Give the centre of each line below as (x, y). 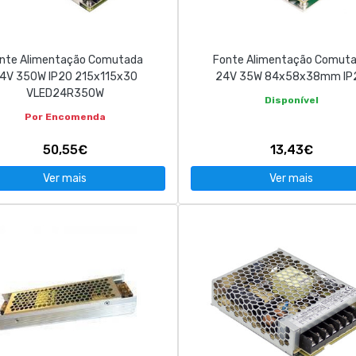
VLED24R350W (65, 93)
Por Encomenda (65, 117)
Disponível (291, 100)
